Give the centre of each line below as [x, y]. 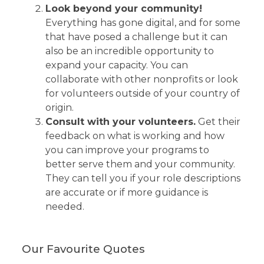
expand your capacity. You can [117, 65]
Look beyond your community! [124, 8]
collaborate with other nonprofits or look [142, 79]
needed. [66, 206]
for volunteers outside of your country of [143, 93]
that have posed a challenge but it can [137, 37]
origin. [61, 107]
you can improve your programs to [128, 150]
